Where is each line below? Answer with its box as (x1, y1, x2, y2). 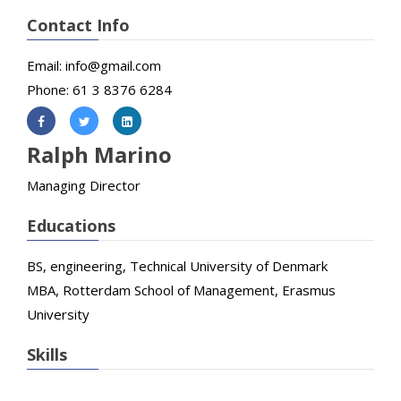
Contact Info (27, 13, 130, 36)
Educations (27, 214, 115, 236)
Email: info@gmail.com (27, 55, 161, 74)
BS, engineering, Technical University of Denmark (27, 256, 328, 275)
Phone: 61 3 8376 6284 (27, 80, 172, 98)
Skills (27, 343, 67, 365)
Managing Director (27, 175, 141, 194)
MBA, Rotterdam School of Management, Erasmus (27, 280, 336, 299)
